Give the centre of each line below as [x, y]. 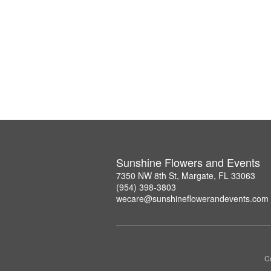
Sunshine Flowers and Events [188, 162]
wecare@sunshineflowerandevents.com [192, 198]
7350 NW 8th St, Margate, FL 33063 [186, 175]
